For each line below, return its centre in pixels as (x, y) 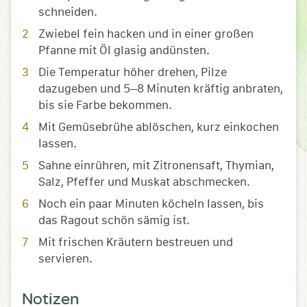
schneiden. (68, 12)
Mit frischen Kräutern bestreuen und (136, 243)
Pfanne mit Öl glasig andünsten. (124, 51)
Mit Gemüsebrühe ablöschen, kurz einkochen (159, 127)
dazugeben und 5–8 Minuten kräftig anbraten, (161, 89)
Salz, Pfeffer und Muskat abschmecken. (144, 182)
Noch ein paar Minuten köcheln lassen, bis (151, 204)
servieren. (65, 259)
